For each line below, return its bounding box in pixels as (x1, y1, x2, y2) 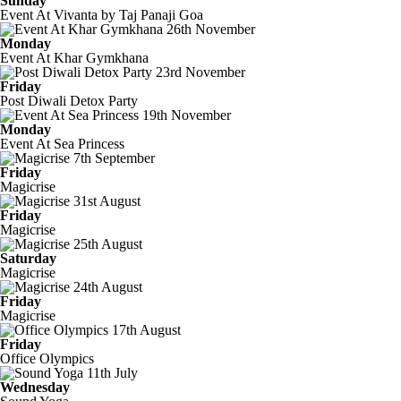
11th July (87, 365, 138, 380)
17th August (112, 322, 181, 337)
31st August (73, 193, 141, 209)
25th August (73, 236, 142, 252)
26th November (166, 21, 255, 37)
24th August (73, 279, 142, 294)
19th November (142, 107, 231, 123)
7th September (73, 150, 155, 166)
